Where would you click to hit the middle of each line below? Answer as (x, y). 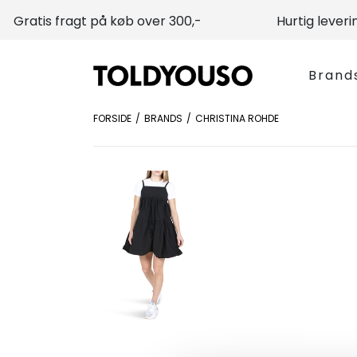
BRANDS (163, 118)
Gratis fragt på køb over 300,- (107, 21)
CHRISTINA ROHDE (237, 118)
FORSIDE (112, 118)
